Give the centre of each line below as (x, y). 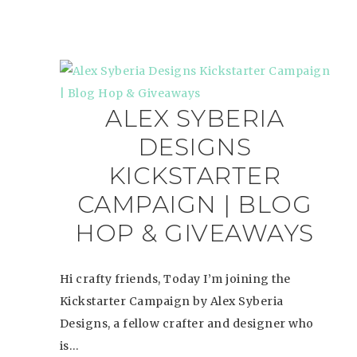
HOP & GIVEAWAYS (194, 233)
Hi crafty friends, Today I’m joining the (175, 279)
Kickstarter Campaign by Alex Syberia (171, 301)
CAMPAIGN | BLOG (194, 204)
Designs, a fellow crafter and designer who (186, 324)
